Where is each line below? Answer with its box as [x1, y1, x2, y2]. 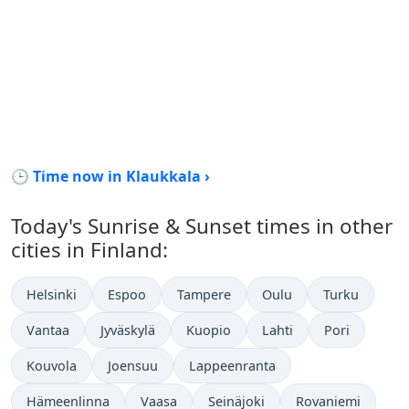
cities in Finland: [11, 236, 168, 264]
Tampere [177, 286, 231, 303]
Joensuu [108, 357, 158, 374]
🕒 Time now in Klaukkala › [11, 166, 210, 186]
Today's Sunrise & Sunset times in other [11, 212, 393, 240]
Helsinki [26, 286, 77, 303]
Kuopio [186, 321, 231, 339]
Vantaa [26, 321, 69, 339]
